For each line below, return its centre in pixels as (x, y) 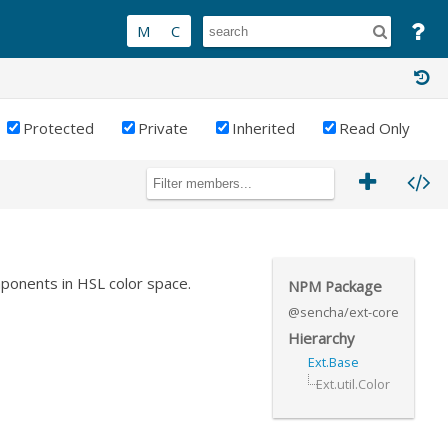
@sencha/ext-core (343, 311)
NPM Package (335, 285)
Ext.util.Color (353, 383)
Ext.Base (333, 361)
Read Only (374, 128)
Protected (58, 128)
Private (163, 128)
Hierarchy (321, 337)
